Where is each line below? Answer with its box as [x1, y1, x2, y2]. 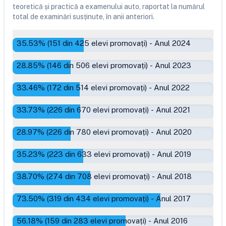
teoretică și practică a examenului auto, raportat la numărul [13, 3, 205, 11]
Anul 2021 [156, 105, 190, 114]
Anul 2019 [157, 150, 191, 158]
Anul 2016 [153, 216, 188, 225]
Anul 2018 [157, 172, 192, 181]
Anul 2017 [156, 194, 191, 203]
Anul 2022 [154, 83, 190, 92]
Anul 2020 [156, 128, 192, 136]
